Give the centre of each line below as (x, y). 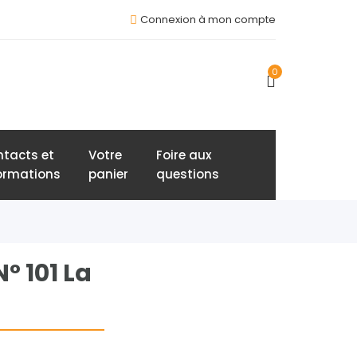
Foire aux (184, 155)
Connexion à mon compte (208, 20)
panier (108, 174)
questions (188, 174)
